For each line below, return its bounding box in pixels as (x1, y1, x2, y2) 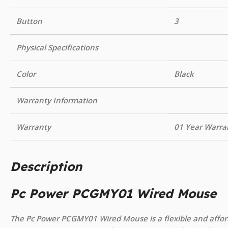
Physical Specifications (16, 42, 98, 53)
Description (10, 159, 82, 175)
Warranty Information (16, 95, 97, 106)
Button (16, 16, 42, 26)
